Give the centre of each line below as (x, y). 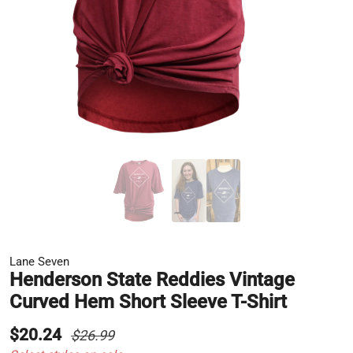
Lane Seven (39, 261)
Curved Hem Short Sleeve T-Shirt (148, 301)
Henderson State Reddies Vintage (152, 279)
